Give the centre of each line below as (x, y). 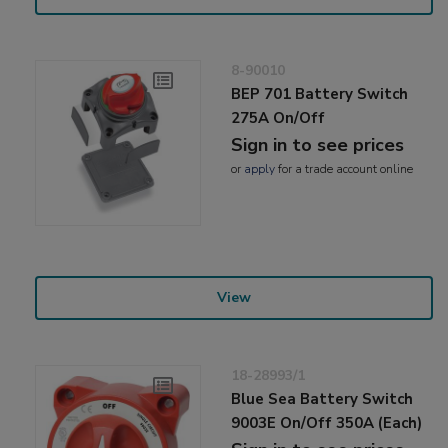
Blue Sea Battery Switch (322, 399)
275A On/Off (278, 117)
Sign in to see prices (318, 144)
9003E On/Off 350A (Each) (327, 423)
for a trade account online (344, 168)
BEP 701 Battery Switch (320, 93)
